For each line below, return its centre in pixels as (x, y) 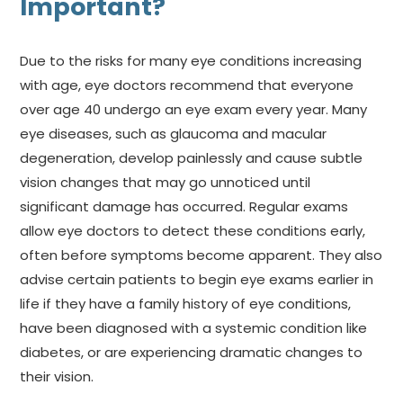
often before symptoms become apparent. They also (201, 255)
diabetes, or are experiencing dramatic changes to (192, 352)
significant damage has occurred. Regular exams (184, 206)
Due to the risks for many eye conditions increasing (191, 60)
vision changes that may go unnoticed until (166, 182)
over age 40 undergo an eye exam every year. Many (194, 109)
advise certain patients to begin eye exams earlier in (197, 279)
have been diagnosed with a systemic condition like (194, 327)
